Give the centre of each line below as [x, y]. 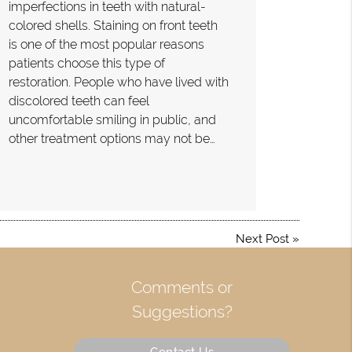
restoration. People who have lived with [118, 82]
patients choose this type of [86, 63]
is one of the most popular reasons [106, 44]
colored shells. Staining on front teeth [113, 25]
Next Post [262, 238]
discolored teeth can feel [79, 101]
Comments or [182, 287]
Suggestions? [182, 311]
